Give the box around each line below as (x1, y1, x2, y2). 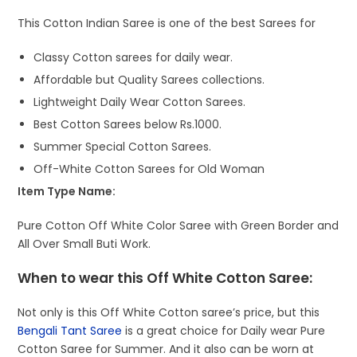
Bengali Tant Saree (18, 323, 123, 339)
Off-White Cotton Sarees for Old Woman (33, 161, 265, 178)
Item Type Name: (18, 183, 116, 200)
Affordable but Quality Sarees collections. (33, 72, 265, 88)
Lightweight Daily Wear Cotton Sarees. (33, 94, 246, 111)
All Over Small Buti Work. (18, 236, 151, 253)
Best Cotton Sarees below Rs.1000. (33, 116, 222, 133)
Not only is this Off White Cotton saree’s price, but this (18, 304, 320, 321)
